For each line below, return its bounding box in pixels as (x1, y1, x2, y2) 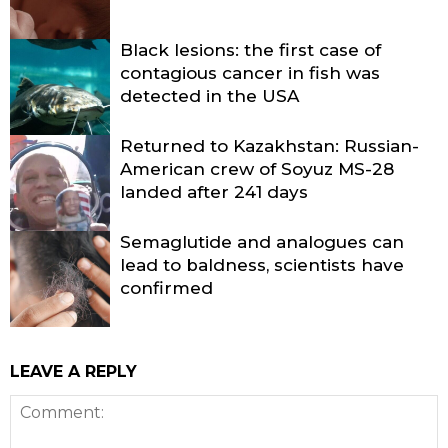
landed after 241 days (120, 182, 308, 203)
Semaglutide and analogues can (120, 232, 404, 253)
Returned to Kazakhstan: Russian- (120, 136, 419, 157)
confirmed (120, 278, 213, 299)
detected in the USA (120, 86, 299, 107)
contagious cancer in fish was (120, 63, 380, 84)
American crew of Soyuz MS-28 (120, 159, 394, 180)
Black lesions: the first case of (120, 40, 381, 61)
